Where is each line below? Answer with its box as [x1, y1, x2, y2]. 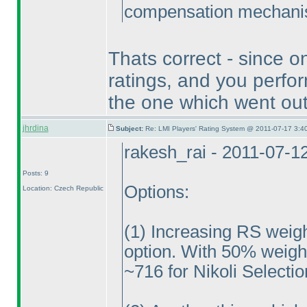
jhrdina [22, 123, 49, 133]
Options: [123, 182, 189, 201]
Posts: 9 [22, 169, 49, 177]
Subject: [115, 125, 145, 132]
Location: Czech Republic [22, 184, 103, 192]
